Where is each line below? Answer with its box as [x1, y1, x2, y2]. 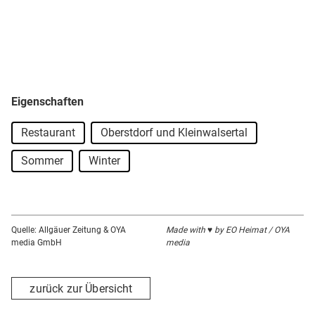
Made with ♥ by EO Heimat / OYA [166, 225, 290, 236]
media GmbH [11, 238, 62, 248]
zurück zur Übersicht [30, 281, 133, 295]
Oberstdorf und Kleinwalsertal [101, 126, 247, 140]
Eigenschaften [11, 95, 84, 109]
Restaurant [21, 126, 75, 140]
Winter [89, 154, 120, 168]
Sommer [21, 154, 63, 168]
